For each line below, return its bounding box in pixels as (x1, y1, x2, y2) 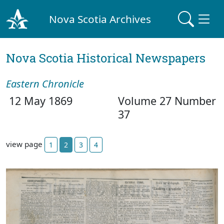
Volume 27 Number (118, 93, 216, 108)
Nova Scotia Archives (49, 11, 151, 26)
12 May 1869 (6, 93, 72, 108)
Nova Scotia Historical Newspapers (6, 50, 205, 66)
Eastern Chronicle (6, 77, 84, 90)
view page (6, 138, 44, 149)
